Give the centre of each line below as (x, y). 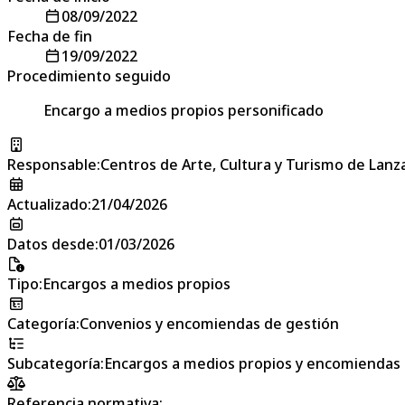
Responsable (52, 164)
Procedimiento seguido (89, 75)
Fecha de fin (50, 36)
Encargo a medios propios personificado (184, 110)
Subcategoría (54, 363)
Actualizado (47, 204)
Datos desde (51, 244)
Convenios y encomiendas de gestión (209, 323)
